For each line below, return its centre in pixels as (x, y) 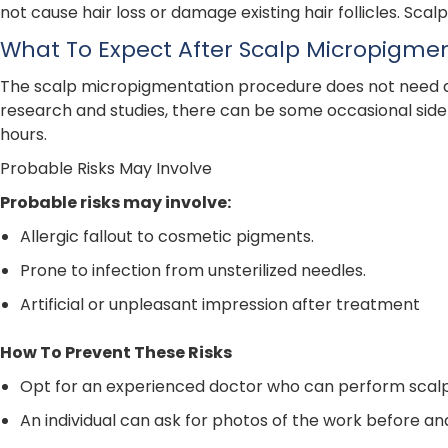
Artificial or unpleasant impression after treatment (220, 305)
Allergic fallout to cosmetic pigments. (167, 237)
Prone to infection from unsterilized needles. (193, 271)
